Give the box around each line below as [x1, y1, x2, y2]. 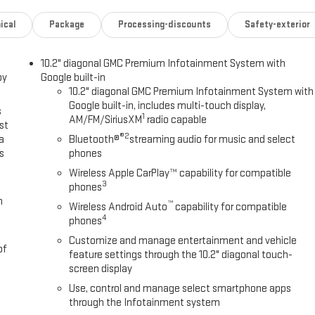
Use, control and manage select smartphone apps [69, 282, 292, 296]
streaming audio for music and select [129, 133, 296, 147]
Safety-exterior [244, 19, 310, 31]
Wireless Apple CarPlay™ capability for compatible [69, 167, 292, 181]
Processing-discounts [118, 19, 211, 31]
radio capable [145, 113, 207, 127]
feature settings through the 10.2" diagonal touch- [69, 248, 293, 262]
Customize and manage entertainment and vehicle [69, 234, 297, 248]
